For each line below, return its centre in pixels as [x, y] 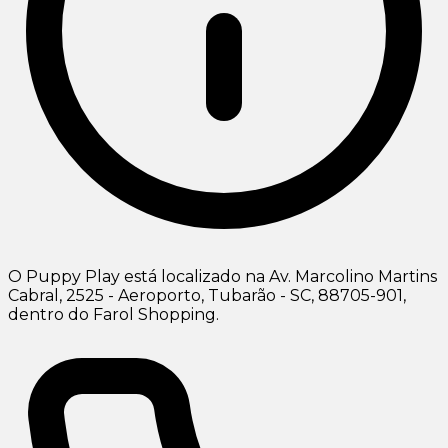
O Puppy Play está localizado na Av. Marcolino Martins [222, 277]
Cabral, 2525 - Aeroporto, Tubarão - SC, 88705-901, [207, 296]
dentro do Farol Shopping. [113, 315]
